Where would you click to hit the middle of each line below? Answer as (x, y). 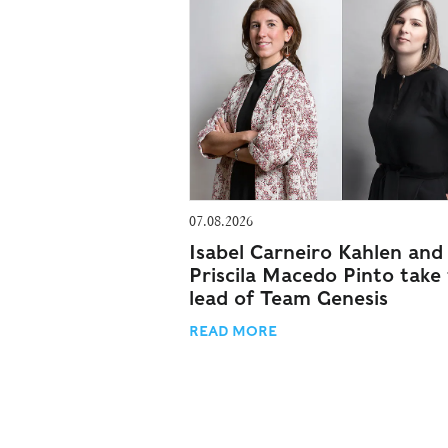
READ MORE (233, 330)
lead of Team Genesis (288, 298)
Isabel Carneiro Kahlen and (316, 252)
